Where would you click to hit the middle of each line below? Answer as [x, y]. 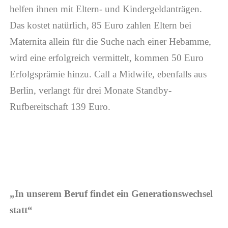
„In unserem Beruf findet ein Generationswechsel [111, 194]
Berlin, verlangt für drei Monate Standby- [90, 91]
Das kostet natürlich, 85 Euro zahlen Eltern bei [100, 25]
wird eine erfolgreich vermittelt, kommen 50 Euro [106, 58]
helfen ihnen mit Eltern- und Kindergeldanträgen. [106, 9]
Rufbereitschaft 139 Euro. [60, 107]
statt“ [21, 210]
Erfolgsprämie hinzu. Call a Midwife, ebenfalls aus [108, 74]
